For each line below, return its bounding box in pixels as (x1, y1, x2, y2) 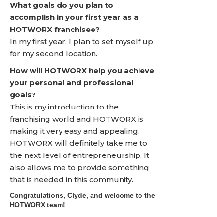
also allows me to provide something (10, 163, 149, 172)
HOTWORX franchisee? (10, 25, 100, 34)
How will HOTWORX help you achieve (10, 66, 154, 75)
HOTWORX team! (10, 201, 65, 209)
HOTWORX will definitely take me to (10, 139, 147, 148)
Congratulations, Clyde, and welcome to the (10, 191, 155, 199)
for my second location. (10, 49, 97, 58)
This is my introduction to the (10, 102, 119, 111)
